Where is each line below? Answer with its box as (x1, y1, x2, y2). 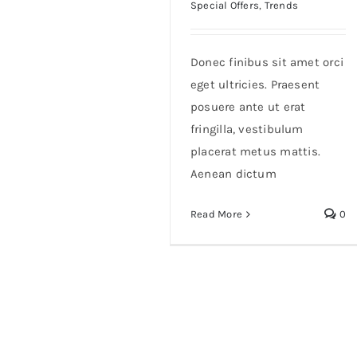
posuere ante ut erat (190, 100, 306, 115)
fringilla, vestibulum (190, 122, 304, 137)
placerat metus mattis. (190, 144, 320, 159)
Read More (190, 208, 243, 221)
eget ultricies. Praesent (190, 77, 320, 92)
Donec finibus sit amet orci (190, 55, 344, 70)
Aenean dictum (190, 167, 277, 182)
